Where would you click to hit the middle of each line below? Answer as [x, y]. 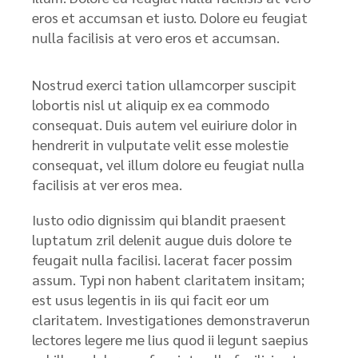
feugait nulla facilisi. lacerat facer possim [162, 259]
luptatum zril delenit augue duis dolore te [162, 239]
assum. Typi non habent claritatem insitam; [168, 279]
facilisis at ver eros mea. [107, 184]
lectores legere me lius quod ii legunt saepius [170, 339]
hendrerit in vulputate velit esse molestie [160, 144]
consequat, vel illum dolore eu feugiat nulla [168, 164]
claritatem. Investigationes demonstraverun [171, 319]
